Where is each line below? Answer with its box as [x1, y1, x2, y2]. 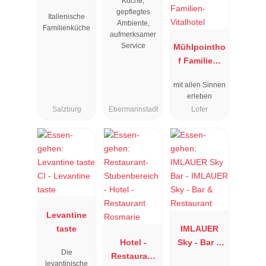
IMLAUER [180, 223, 218, 233]
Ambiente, [116, 18, 150, 27]
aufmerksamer [110, 30, 156, 39]
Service [121, 41, 145, 50]
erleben [187, 91, 212, 100]
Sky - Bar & [177, 237, 222, 247]
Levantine [46, 210, 87, 220]
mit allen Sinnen [173, 80, 226, 89]
